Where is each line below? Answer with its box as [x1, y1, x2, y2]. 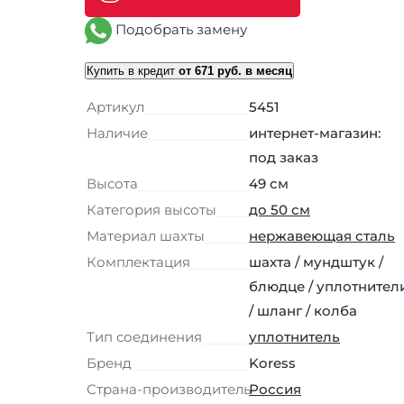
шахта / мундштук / [249, 252, 383, 271]
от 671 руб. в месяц [179, 63, 292, 78]
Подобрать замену [112, 21, 247, 38]
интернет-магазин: [249, 124, 381, 142]
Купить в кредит [87, 63, 179, 78]
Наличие [87, 124, 148, 142]
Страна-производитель [87, 380, 251, 398]
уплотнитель [249, 327, 340, 345]
